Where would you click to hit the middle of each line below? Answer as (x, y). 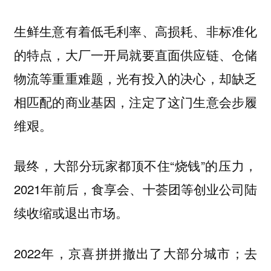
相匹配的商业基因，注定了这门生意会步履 (135, 101)
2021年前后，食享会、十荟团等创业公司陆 (135, 189)
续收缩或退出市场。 (71, 213)
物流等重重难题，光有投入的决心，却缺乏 (135, 78)
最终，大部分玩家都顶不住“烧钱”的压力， (135, 165)
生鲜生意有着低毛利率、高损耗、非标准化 (135, 31)
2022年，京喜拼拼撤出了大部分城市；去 (135, 253)
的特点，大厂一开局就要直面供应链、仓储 (135, 54)
